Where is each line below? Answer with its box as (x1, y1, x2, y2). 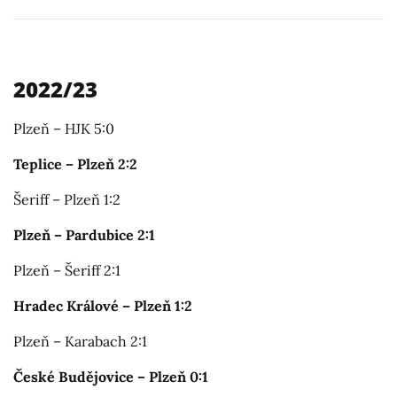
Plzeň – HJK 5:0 (13, 120, 114, 137)
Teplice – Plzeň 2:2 (13, 155, 137, 173)
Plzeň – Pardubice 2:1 (13, 226, 155, 244)
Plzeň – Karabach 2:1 (13, 332, 147, 350)
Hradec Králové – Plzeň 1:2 (13, 297, 192, 315)
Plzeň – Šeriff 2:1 (13, 261, 121, 279)
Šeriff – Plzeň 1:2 (13, 191, 121, 208)
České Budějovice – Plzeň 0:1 (13, 368, 208, 385)
